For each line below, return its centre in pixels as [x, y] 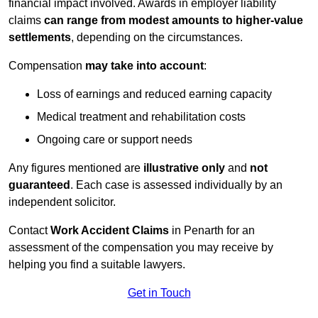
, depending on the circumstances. [157, 38]
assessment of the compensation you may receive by [141, 248]
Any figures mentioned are [76, 168]
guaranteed [39, 185]
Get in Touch [159, 293]
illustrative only [184, 168]
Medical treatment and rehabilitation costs [141, 117]
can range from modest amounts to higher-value [174, 21]
